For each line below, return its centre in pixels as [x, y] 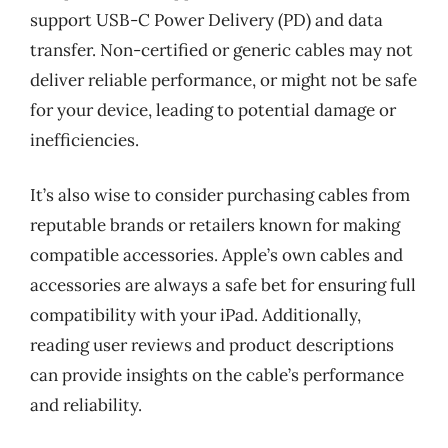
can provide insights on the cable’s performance [217, 375]
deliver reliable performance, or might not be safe [223, 79]
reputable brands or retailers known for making [215, 225]
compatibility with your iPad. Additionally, [195, 315]
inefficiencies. [84, 139]
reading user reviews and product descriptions [212, 345]
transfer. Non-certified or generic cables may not [221, 49]
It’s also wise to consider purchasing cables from [220, 195]
